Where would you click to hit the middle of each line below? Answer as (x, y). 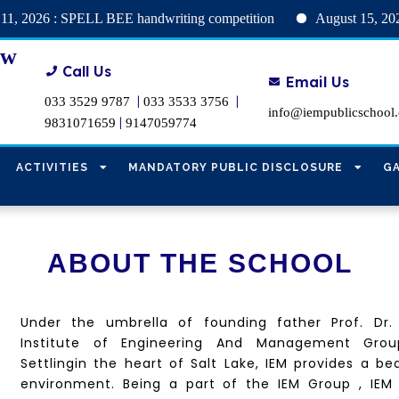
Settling (48, 363)
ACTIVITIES (53, 167)
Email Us (317, 81)
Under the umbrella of (112, 322)
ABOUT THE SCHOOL (199, 263)
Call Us (87, 71)
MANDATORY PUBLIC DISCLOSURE (236, 167)
